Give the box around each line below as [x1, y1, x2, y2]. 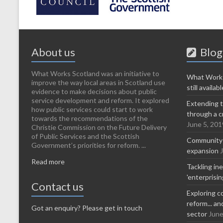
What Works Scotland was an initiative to [31, 69, 159, 78]
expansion [187, 146, 219, 155]
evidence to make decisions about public [31, 87, 157, 96]
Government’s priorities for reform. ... [31, 140, 146, 149]
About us [31, 45, 75, 59]
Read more [31, 157, 65, 166]
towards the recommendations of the [31, 113, 148, 122]
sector [187, 209, 207, 218]
